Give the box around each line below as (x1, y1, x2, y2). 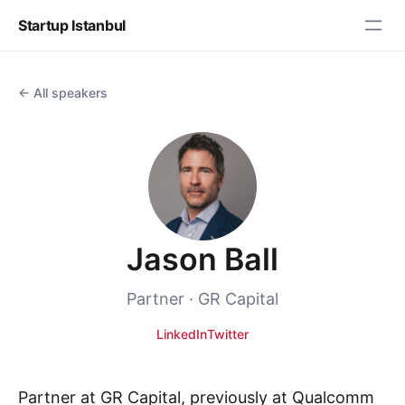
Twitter (207, 326, 249, 342)
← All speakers (18, 85, 108, 100)
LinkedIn (156, 326, 207, 342)
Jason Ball (127, 240, 278, 278)
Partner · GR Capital (127, 289, 278, 308)
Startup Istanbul (18, 15, 126, 34)
